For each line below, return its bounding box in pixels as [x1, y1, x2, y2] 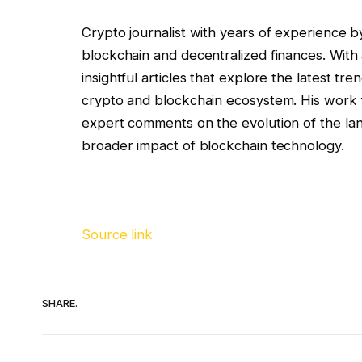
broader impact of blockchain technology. [82, 137, 344, 154]
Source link [82, 226, 154, 243]
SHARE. [42, 296, 78, 309]
